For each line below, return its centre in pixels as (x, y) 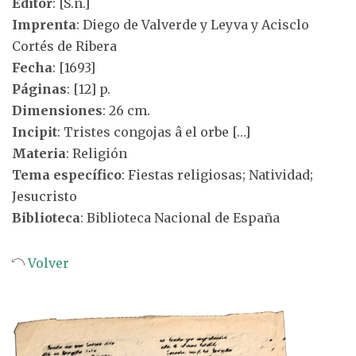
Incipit (35, 132)
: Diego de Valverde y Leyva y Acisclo (193, 25)
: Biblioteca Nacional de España (180, 218)
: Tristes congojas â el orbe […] (154, 132)
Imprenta (44, 25)
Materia (39, 153)
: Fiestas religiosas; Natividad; (217, 175)
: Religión (97, 153)
